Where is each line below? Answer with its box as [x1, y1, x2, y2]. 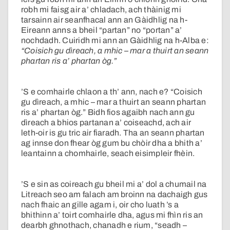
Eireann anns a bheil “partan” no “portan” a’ [21, 26, 182, 35]
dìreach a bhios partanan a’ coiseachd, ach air [21, 118, 191, 127]
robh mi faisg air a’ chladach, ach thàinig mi [21, 5, 181, 14]
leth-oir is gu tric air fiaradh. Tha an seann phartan [21, 128, 205, 138]
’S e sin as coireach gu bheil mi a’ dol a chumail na [21, 180, 207, 189]
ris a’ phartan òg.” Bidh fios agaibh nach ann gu [21, 108, 195, 117]
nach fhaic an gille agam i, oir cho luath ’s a [21, 200, 179, 209]
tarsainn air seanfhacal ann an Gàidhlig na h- [21, 15, 187, 25]
